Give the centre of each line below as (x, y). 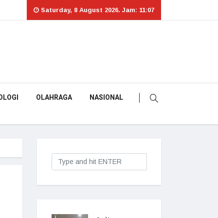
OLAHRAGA (54, 98)
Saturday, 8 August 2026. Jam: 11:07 (97, 10)
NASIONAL (106, 98)
